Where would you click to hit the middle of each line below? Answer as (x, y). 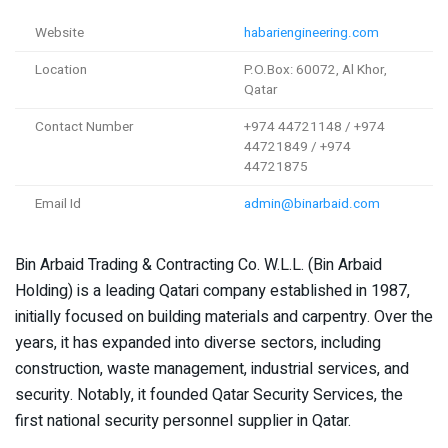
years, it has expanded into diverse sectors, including (198, 343)
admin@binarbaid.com (312, 204)
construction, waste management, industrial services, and (212, 369)
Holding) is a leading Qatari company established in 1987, (212, 291)
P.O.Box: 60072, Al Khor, (315, 70)
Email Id (58, 204)
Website (59, 33)
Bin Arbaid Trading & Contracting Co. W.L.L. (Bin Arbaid (198, 265)
